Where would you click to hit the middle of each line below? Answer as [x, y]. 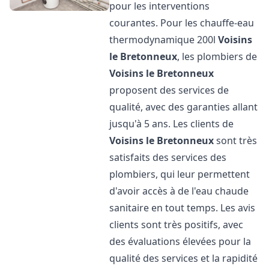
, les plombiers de [217, 56]
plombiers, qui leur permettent [180, 174]
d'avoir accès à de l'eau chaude [179, 191]
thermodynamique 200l [164, 40]
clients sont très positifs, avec [177, 225]
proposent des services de [169, 90]
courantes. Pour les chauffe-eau [182, 23]
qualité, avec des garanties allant [184, 107]
